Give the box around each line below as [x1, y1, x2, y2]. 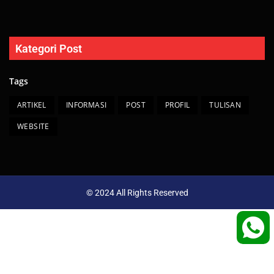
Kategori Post [15, 42, 82, 56]
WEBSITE [17, 121, 50, 132]
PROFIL [165, 100, 190, 111]
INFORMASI [65, 100, 107, 111]
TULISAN [209, 100, 242, 111]
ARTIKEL [17, 100, 46, 111]
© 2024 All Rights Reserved [86, 188, 188, 198]
